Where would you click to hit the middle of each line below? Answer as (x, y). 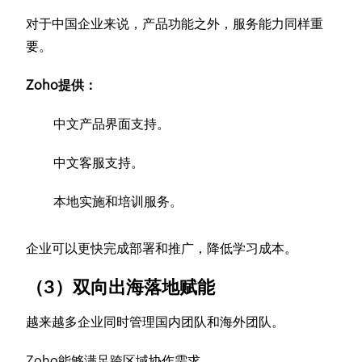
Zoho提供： (62, 85)
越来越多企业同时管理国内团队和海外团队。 (156, 322)
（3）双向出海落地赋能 (125, 287)
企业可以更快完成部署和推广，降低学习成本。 (162, 248)
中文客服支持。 (99, 162)
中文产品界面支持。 (112, 124)
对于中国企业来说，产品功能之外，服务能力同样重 (175, 23)
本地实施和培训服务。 (118, 201)
